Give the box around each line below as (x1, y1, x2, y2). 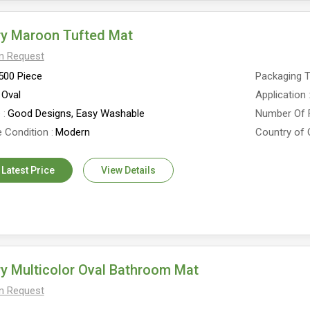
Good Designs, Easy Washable (7, 107, 145, 120)
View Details (100, 165, 156, 176)
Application (255, 89, 307, 101)
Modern (55, 126, 90, 138)
